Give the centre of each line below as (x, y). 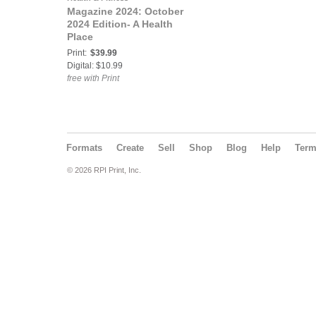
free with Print (93, 78)
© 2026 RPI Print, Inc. (104, 170)
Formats (84, 148)
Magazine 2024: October (125, 11)
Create (130, 148)
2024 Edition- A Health (120, 24)
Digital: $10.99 (95, 66)
